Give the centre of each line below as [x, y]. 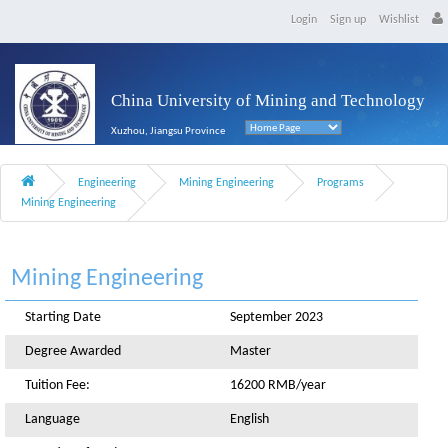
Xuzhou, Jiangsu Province [168, 131]
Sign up [348, 20]
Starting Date [63, 317]
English [249, 419]
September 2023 [276, 317]
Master [250, 351]
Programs [340, 183]
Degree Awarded [73, 351]
